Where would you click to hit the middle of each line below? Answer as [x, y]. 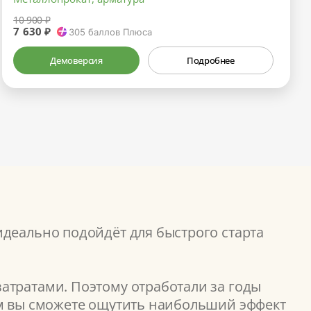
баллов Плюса [118, 32]
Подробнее [211, 60]
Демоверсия [76, 60]
